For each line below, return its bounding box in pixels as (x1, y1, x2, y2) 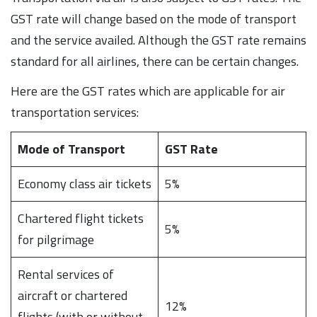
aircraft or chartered (18, 285, 127, 305)
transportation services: (11, 102, 139, 122)
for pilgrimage (18, 229, 94, 249)
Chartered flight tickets (18, 208, 144, 228)
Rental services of (18, 264, 114, 284)
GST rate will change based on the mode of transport (11, 8, 296, 28)
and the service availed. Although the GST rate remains (11, 30, 306, 50)
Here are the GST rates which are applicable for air (11, 81, 285, 100)
